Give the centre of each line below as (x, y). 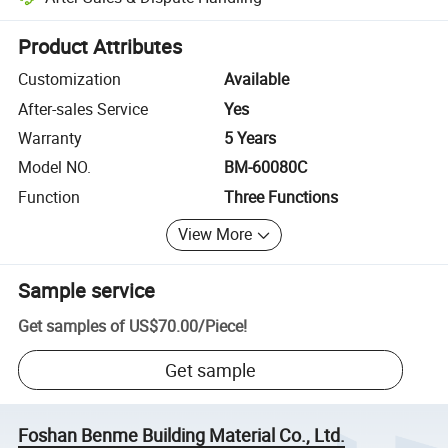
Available (256, 79)
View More (215, 234)
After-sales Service (83, 108)
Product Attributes (100, 47)
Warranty (50, 137)
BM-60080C (265, 167)
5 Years (250, 137)
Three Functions (281, 196)
